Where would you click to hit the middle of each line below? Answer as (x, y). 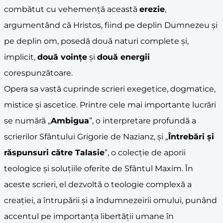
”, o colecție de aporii (145, 152)
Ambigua (70, 120)
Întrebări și (191, 136)
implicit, (21, 57)
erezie (152, 9)
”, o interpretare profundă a (143, 120)
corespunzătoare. (38, 73)
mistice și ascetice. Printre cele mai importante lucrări (110, 105)
